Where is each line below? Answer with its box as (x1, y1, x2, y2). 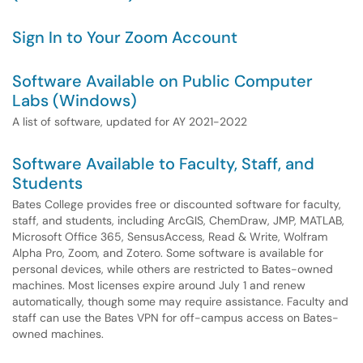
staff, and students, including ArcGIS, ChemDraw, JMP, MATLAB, (12, 213, 344, 228)
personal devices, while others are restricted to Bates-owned (12, 262, 333, 276)
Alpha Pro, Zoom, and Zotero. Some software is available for (12, 246, 323, 260)
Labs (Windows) (12, 90, 137, 111)
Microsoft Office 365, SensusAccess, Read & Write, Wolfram (12, 229, 327, 244)
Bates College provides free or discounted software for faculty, (12, 197, 341, 211)
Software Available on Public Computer (12, 70, 313, 92)
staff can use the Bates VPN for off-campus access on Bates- (12, 310, 339, 325)
